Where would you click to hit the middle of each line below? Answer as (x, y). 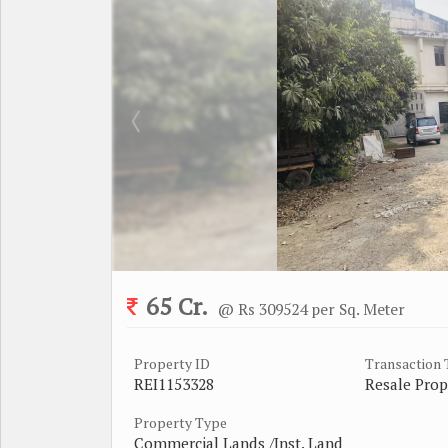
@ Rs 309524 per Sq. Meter (311, 308)
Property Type (180, 422)
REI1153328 (174, 383)
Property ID (172, 363)
